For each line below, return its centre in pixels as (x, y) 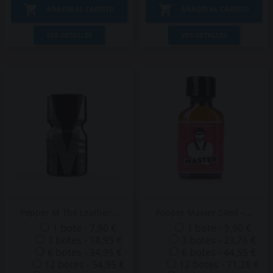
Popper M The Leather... (69, 212)
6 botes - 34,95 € (84, 252)
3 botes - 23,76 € (219, 240)
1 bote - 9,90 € (219, 228)
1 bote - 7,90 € (85, 228)
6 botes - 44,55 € (219, 252)
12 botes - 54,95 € (85, 264)
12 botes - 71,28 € (219, 264)
